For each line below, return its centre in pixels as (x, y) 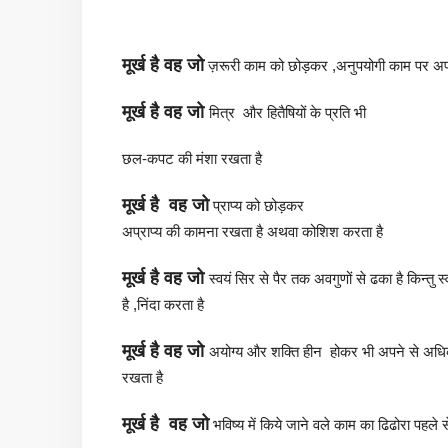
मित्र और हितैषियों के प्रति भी (311, 112)
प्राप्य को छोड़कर (256, 205)
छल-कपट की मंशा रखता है (192, 158)
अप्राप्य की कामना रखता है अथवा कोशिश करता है (252, 231)
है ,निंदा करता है (163, 304)
